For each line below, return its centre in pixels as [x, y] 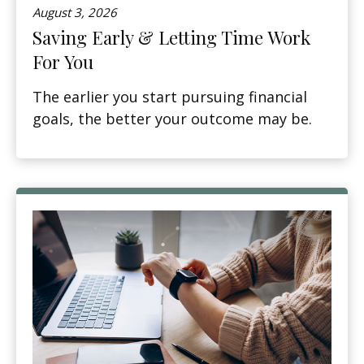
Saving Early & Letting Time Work [171, 37]
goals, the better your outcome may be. [172, 118]
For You [63, 61]
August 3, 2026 [75, 12]
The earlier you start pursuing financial [170, 96]
